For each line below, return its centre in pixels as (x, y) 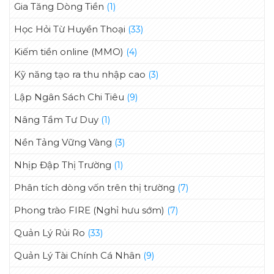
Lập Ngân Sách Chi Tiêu (69, 97)
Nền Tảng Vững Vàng (63, 143)
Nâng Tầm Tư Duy (56, 120)
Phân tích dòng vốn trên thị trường (94, 188)
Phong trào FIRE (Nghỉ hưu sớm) (89, 210)
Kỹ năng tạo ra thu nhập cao (80, 75)
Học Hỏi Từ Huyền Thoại (70, 29)
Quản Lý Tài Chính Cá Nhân (77, 256)
